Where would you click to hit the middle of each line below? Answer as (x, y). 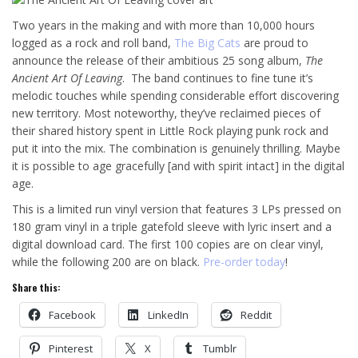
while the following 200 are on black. (107, 262)
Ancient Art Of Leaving (67, 78)
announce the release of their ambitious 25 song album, (159, 61)
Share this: (36, 288)
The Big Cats (207, 43)
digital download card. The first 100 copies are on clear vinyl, (168, 245)
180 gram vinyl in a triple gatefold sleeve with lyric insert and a (172, 227)
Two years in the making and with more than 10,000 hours (163, 26)
